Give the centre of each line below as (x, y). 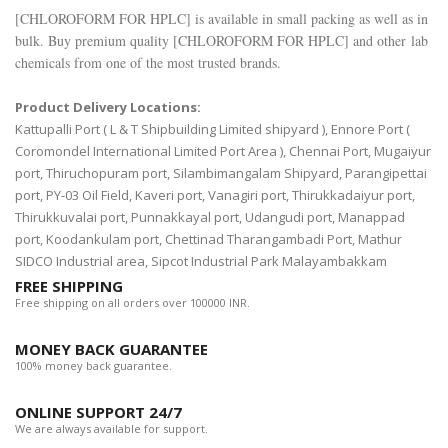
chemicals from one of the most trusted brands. (148, 63)
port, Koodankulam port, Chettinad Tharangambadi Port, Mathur (208, 239)
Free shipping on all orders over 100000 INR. (132, 303)
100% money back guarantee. (93, 366)
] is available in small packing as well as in (307, 19)
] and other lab (386, 41)
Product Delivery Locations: (108, 107)
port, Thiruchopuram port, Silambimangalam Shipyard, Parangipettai (221, 173)
